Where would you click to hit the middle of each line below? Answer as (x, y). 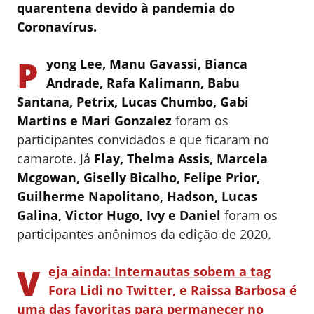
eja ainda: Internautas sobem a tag (159, 272)
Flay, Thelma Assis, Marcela (181, 159)
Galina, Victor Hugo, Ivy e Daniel (119, 216)
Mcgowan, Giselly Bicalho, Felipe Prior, (138, 178)
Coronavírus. (59, 27)
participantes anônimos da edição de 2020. (144, 234)
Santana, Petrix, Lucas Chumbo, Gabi (133, 102)
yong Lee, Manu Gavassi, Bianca (147, 64)
